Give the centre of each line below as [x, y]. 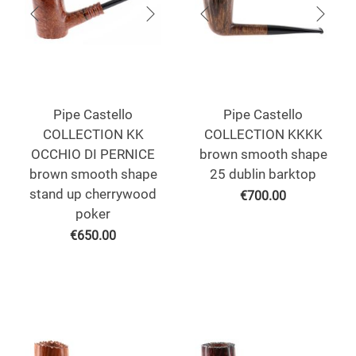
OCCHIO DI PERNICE [93, 155]
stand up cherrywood [93, 194]
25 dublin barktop [263, 174]
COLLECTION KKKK [263, 135]
